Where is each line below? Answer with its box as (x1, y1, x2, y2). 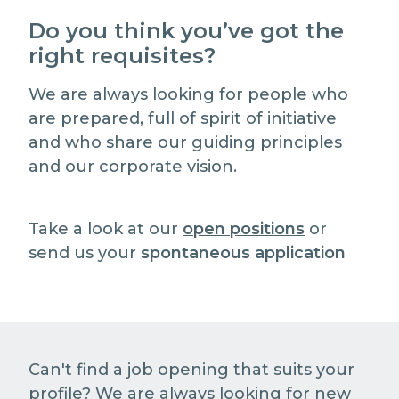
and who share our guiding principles (28, 133, 342, 152)
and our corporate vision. (28, 157, 237, 176)
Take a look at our (28, 219, 178, 239)
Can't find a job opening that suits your (28, 360, 354, 379)
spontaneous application (141, 243, 346, 263)
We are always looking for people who (28, 85, 348, 104)
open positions (183, 219, 305, 239)
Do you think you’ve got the (28, 18, 344, 44)
